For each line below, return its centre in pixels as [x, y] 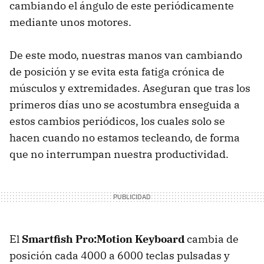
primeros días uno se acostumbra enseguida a [125, 104]
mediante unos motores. [70, 22]
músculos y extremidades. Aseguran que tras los [130, 88]
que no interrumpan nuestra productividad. [119, 154]
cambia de [212, 239]
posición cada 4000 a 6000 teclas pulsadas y [120, 255]
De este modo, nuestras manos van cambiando [126, 55]
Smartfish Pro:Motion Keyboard [103, 239]
